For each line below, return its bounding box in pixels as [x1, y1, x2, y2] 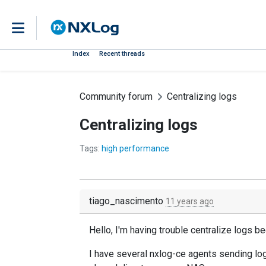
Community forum [80, 91, 153, 102]
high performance [102, 144, 169, 153]
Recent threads [99, 50, 145, 58]
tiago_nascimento [89, 195, 166, 207]
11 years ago [166, 197, 214, 206]
